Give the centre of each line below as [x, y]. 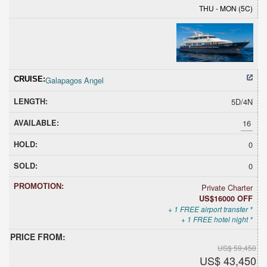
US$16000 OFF [226, 198]
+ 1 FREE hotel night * [217, 219]
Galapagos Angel [74, 80]
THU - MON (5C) [226, 8]
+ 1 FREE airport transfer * [210, 209]
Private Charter [227, 187]
